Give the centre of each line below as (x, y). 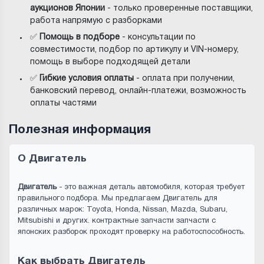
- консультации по (158, 37)
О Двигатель (52, 159)
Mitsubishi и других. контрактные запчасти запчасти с (117, 221)
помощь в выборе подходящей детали (110, 62)
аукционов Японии (68, 8)
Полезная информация (80, 130)
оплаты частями (64, 103)
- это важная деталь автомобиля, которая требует (151, 187)
